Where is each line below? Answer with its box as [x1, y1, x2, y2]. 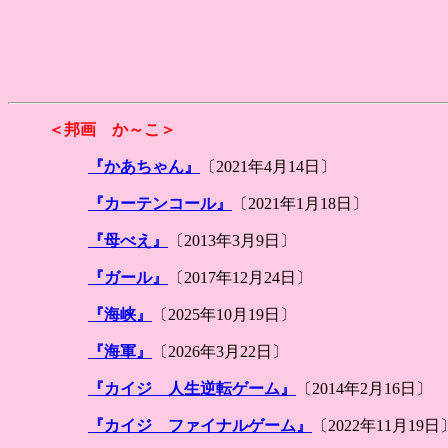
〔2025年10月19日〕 [152, 306, 296, 323]
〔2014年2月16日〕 [296, 380, 432, 397]
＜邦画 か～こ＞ [48, 121, 176, 138]
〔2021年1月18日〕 [232, 195, 368, 212]
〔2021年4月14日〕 [200, 158, 336, 175]
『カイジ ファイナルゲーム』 [88, 417, 312, 434]
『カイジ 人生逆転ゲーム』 [88, 380, 296, 397]
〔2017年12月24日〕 [168, 269, 312, 286]
